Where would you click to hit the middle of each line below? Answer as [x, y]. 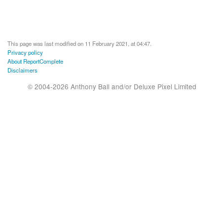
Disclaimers [22, 70]
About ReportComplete [35, 61]
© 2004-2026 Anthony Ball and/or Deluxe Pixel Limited [112, 87]
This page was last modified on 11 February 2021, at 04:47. [79, 43]
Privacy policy [25, 52]
